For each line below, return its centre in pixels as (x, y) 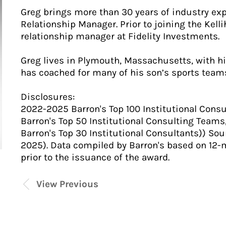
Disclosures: (47, 97)
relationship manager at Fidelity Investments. (120, 36)
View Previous (67, 184)
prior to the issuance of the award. (95, 157)
